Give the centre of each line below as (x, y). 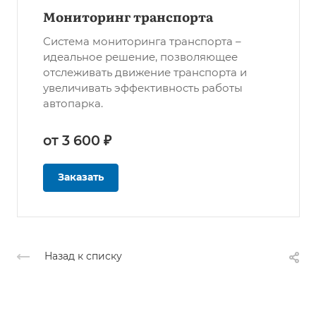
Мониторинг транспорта (128, 17)
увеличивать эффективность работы (143, 88)
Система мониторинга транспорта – (142, 42)
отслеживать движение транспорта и (145, 73)
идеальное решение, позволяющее (140, 57)
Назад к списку (83, 256)
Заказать (81, 177)
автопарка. (73, 104)
